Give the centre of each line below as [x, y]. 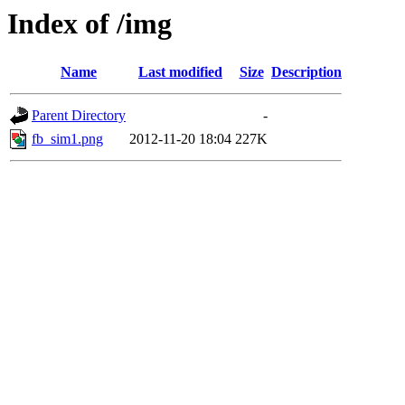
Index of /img [89, 24]
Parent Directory [79, 116]
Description [306, 72]
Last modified [180, 72]
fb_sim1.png [67, 139]
